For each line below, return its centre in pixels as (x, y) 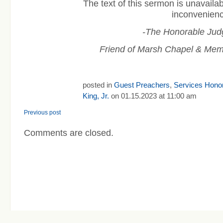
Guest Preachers (142, 85)
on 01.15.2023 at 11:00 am (153, 96)
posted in (98, 85)
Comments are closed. (69, 133)
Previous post (42, 112)
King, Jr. (96, 96)
